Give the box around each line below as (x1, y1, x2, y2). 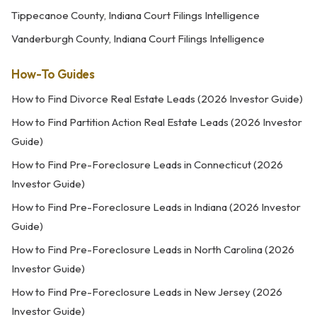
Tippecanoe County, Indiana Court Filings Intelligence (11, 8, 260, 22)
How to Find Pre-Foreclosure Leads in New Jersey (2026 (11, 285, 282, 299)
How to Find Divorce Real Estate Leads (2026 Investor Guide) (11, 92, 303, 105)
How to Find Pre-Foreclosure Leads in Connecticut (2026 (11, 158, 283, 171)
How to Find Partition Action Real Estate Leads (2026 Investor (11, 115, 302, 129)
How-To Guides (11, 67, 95, 81)
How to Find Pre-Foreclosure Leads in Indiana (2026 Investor (11, 200, 301, 214)
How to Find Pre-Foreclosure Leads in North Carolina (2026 (11, 243, 294, 256)
